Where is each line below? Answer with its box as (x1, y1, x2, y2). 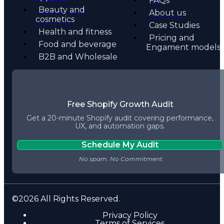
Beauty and (38, 5, 85, 15)
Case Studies (149, 20, 199, 30)
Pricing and (149, 33, 194, 43)
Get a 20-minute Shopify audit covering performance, (26, 113, 213, 122)
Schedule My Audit (81, 139, 158, 149)
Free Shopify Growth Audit (66, 99, 173, 109)
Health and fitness (38, 27, 111, 37)
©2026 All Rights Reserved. (12, 193, 120, 203)
